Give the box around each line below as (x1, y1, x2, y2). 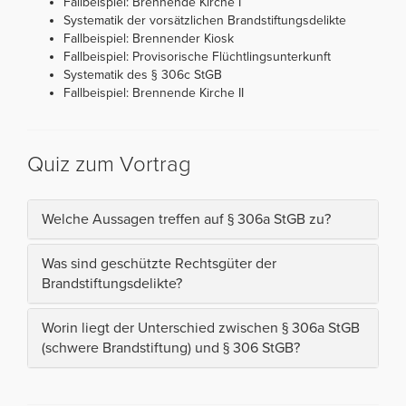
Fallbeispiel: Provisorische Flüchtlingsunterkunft (63, 49, 331, 65)
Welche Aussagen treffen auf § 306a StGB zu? (42, 210, 331, 229)
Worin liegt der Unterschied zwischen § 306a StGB (42, 319, 360, 338)
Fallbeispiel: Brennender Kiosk (63, 31, 234, 47)
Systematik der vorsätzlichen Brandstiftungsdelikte (63, 13, 346, 29)
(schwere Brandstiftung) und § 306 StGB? (42, 339, 300, 358)
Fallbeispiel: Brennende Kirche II (63, 85, 244, 101)
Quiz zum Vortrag (27, 151, 191, 179)
